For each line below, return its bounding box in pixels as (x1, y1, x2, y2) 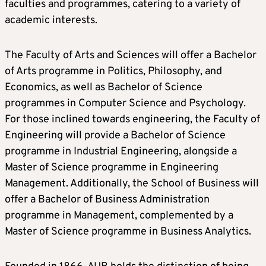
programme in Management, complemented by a (5, 209, 233, 223)
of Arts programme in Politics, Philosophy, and (5, 65, 222, 79)
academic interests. (5, 14, 97, 28)
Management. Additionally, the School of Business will (5, 177, 259, 191)
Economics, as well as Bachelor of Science (5, 81, 202, 95)
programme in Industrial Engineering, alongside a (5, 145, 237, 159)
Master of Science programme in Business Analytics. (5, 225, 251, 239)
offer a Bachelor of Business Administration (5, 193, 210, 207)
